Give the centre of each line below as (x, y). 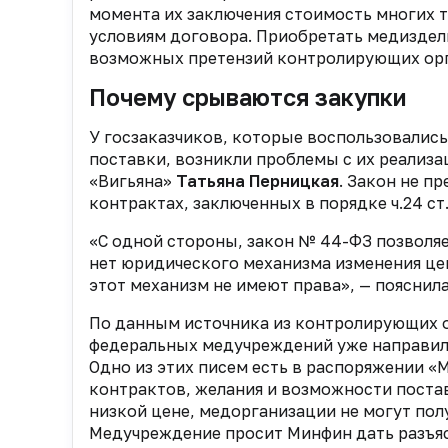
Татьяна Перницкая (257, 180)
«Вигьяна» (132, 180)
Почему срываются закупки (247, 96)
